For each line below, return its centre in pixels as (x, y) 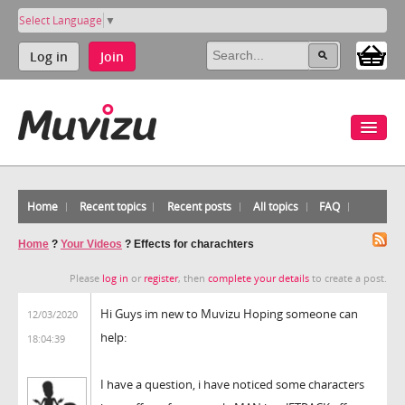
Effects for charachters (194, 244)
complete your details (259, 278)
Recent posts (200, 206)
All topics (275, 206)
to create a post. (348, 278)
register (161, 278)
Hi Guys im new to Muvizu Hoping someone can (229, 313)
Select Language (61, 20)
